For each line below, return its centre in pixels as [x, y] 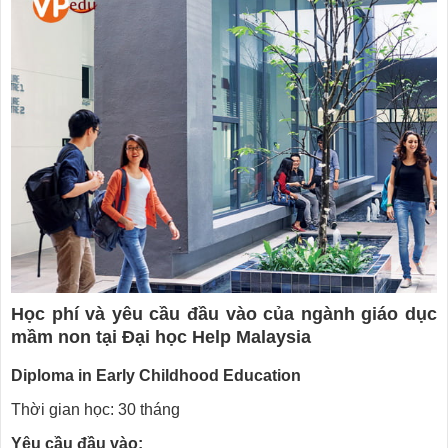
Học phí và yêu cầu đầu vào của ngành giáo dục [224, 314]
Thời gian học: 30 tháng [95, 409]
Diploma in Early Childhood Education [156, 375]
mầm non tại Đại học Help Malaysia [161, 337]
